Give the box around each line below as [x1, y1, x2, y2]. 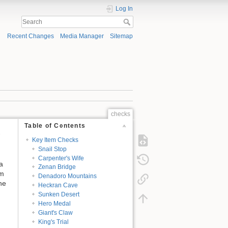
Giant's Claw [38, 209, 73, 216]
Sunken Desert [38, 191, 80, 198]
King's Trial [38, 218, 69, 225]
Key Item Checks [32, 136, 78, 144]
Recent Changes [7, 33, 54, 40]
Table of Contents [24, 122, 86, 130]
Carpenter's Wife [38, 154, 84, 162]
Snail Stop [38, 145, 67, 153]
